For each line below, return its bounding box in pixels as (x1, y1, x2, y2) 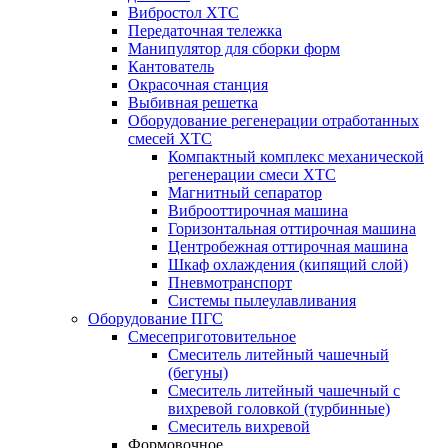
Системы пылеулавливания (168, 292, 356, 309)
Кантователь (128, 58, 214, 75)
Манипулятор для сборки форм (128, 40, 340, 57)
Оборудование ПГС (88, 310, 223, 327)
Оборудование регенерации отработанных (128, 112, 419, 129)
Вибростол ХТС (128, 4, 239, 21)
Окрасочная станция (128, 76, 268, 93)
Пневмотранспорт (168, 274, 292, 291)
